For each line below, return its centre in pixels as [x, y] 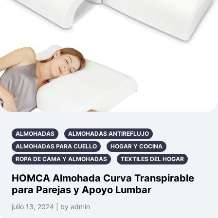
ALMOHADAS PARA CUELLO [56, 146]
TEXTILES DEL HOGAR [152, 159]
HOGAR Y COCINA [136, 146]
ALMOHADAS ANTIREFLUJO [109, 133]
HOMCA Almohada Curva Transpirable [103, 178]
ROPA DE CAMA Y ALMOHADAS [61, 159]
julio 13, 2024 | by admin [51, 206]
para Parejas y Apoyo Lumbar [82, 190]
